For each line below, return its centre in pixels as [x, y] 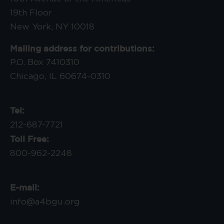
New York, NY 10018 [52, 26]
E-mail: [25, 187]
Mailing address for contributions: [82, 48]
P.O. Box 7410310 [45, 62]
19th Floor [31, 12]
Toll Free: [29, 138]
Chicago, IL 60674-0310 [60, 76]
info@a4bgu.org [45, 201]
